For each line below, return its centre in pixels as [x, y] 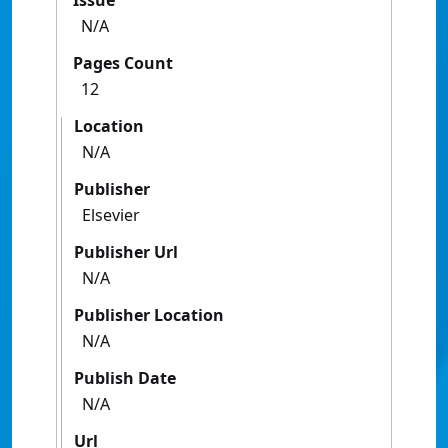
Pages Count [123, 63]
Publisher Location [149, 315]
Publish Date [125, 378]
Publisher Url [126, 252]
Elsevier [111, 215]
